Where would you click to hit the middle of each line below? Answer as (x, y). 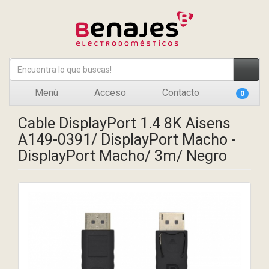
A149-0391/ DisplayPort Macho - (127, 140)
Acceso (109, 93)
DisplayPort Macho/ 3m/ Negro (122, 156)
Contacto (180, 93)
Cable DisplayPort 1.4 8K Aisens (124, 123)
